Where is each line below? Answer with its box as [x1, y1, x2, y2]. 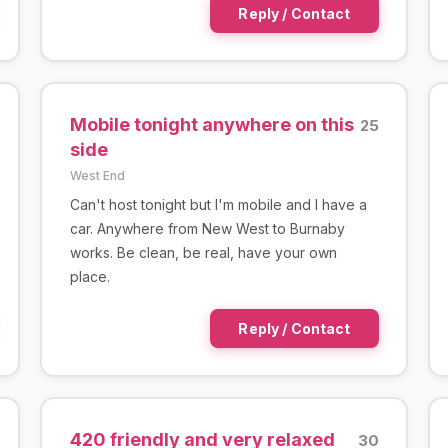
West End [69, 167, 125, 183]
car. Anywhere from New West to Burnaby [69, 219, 345, 237]
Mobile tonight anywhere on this [69, 113, 354, 135]
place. [69, 267, 110, 285]
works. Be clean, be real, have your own [69, 243, 337, 261]
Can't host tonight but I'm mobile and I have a [69, 195, 367, 213]
